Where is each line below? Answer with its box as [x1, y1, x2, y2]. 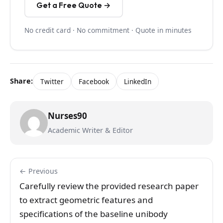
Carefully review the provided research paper [19, 180, 199, 192]
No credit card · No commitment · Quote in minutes [24, 25, 192, 35]
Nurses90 [48, 110, 87, 121]
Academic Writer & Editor [48, 125, 133, 135]
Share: [10, 76, 33, 86]
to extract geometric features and [19, 194, 153, 206]
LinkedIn [124, 76, 151, 86]
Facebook [79, 76, 109, 86]
